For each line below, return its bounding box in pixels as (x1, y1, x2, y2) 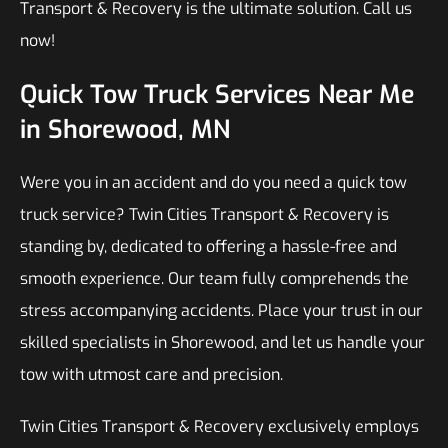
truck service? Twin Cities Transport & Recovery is (20, 204, 389, 225)
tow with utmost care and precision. (20, 364, 283, 385)
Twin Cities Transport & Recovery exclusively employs (20, 416, 419, 437)
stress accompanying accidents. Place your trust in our (20, 300, 423, 321)
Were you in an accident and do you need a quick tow (20, 172, 407, 193)
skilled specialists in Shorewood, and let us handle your (20, 332, 425, 353)
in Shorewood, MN (20, 113, 230, 146)
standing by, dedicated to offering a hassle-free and (20, 236, 397, 257)
